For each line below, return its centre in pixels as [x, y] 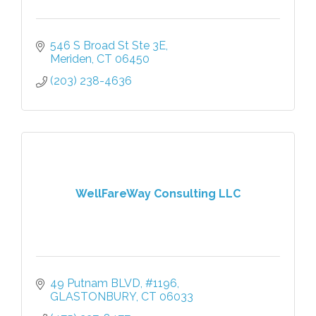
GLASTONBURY [93, 296]
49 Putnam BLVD [95, 283]
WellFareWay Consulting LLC [158, 194]
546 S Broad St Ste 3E [108, 45]
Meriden [71, 59]
